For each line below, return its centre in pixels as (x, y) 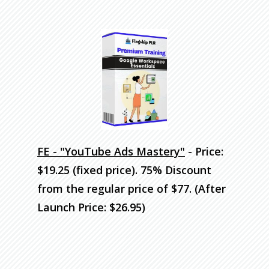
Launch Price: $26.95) (91, 207)
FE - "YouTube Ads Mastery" (111, 152)
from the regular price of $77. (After (131, 189)
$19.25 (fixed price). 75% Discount (124, 170)
